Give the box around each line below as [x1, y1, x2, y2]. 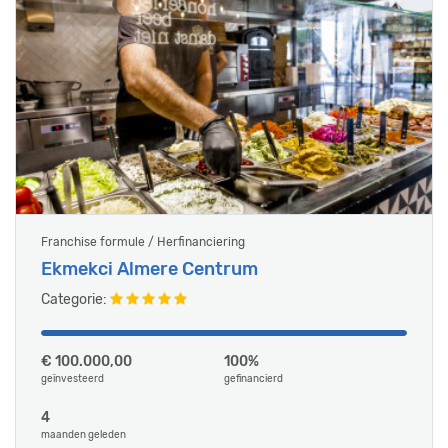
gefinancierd [224, 373, 283, 385]
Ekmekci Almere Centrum [41, 258, 258, 280]
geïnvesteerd [41, 373, 104, 385]
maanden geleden [41, 429, 126, 441]
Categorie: [41, 291, 110, 308]
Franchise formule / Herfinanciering [41, 235, 245, 249]
